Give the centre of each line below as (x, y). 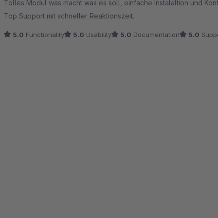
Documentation (155, 35)
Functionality (44, 35)
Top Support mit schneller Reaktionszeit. (69, 16)
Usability (98, 35)
